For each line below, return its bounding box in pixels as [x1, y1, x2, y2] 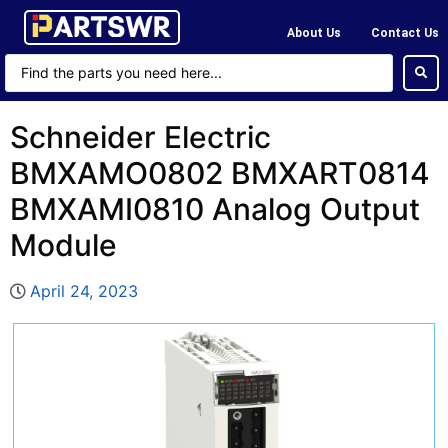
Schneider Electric [10, 119, 271, 155]
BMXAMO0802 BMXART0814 [10, 155, 430, 191]
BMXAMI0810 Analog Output [10, 191, 420, 227]
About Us [287, 25, 341, 40]
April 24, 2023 [30, 281, 138, 301]
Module [10, 227, 117, 263]
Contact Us [371, 25, 439, 40]
